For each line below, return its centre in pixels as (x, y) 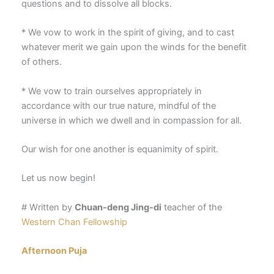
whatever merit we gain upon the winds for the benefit (134, 47)
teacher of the (191, 207)
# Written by (48, 207)
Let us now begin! (58, 178)
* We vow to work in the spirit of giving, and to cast (128, 33)
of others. (41, 62)
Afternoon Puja (54, 251)
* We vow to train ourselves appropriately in (111, 91)
